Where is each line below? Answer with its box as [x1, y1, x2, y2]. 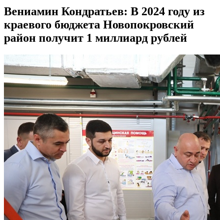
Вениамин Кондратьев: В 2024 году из [4, 5, 205, 18]
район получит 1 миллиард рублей [4, 31, 187, 45]
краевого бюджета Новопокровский [4, 18, 194, 31]
